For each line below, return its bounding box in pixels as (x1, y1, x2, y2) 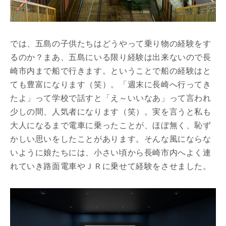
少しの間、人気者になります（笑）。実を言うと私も (10, 107, 211, 117)
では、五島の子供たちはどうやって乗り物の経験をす (10, 39, 211, 48)
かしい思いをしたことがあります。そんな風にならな (10, 135, 211, 144)
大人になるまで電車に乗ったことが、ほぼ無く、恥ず (10, 121, 211, 130)
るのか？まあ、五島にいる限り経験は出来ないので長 (10, 53, 211, 62)
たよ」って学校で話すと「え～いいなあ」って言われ (10, 94, 211, 103)
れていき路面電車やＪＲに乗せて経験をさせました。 (10, 162, 211, 171)
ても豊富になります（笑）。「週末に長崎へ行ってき (10, 80, 211, 89)
